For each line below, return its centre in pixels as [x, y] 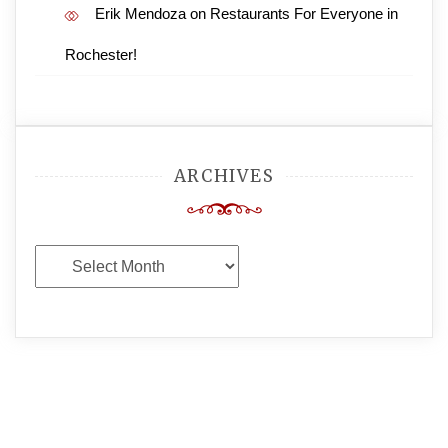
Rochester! [101, 54]
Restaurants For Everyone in [304, 13]
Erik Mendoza [140, 13]
